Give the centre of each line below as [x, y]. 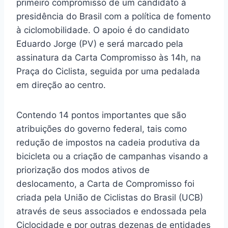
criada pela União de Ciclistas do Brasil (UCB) [110, 197]
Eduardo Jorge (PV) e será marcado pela [100, 44]
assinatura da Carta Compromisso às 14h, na [109, 57]
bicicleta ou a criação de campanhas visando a [112, 156]
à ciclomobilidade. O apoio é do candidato [103, 30]
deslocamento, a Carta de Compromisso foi [105, 183]
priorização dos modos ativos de [83, 170]
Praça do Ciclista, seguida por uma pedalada [108, 71]
